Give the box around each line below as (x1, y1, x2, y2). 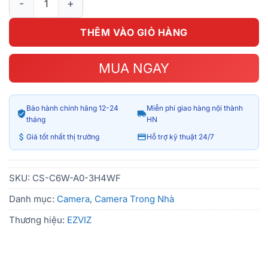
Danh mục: (9, 193, 57, 205)
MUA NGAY (99, 60, 169, 76)
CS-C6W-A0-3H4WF (32, 172, 121, 184)
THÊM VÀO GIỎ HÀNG (80, 26, 188, 38)
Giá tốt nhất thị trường (26, 132, 99, 141)
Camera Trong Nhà (95, 193, 174, 205)
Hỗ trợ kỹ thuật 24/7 (147, 132, 214, 141)
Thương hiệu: (9, 214, 67, 226)
